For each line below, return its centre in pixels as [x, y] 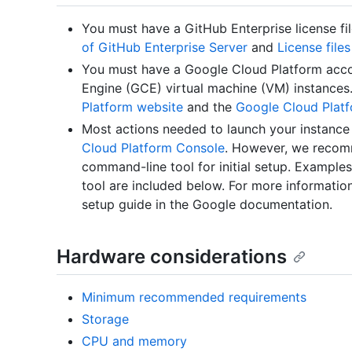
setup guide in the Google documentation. [207, 205]
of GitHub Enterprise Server [165, 48]
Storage [105, 319]
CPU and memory [134, 341]
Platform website [132, 107]
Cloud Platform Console [153, 148]
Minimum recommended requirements [194, 297]
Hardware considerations [172, 257]
